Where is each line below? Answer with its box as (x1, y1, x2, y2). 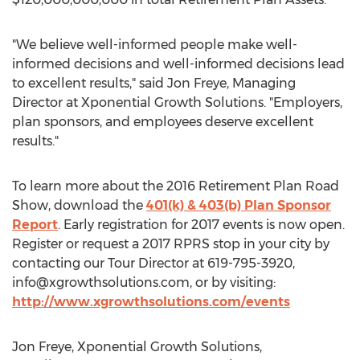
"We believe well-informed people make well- (12, 37, 297, 52)
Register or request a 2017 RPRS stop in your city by (12, 236, 329, 252)
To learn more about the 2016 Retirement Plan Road (12, 178, 339, 194)
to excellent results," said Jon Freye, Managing (12, 76, 296, 91)
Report (12, 217, 58, 232)
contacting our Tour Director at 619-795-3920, (12, 256, 295, 271)
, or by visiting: (190, 275, 276, 290)
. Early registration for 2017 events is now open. (58, 217, 345, 232)
